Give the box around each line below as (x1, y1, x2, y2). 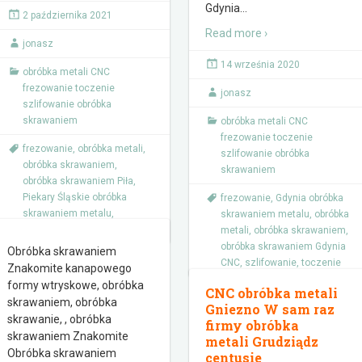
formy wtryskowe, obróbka (7, 279, 144, 292)
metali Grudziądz (205, 333, 318, 350)
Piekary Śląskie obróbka (23, 192, 127, 203)
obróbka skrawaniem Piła (23, 175, 133, 187)
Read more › (205, 27, 267, 40)
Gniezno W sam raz (205, 301, 335, 318)
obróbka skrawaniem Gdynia (221, 241, 346, 252)
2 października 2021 (23, 10, 112, 21)
